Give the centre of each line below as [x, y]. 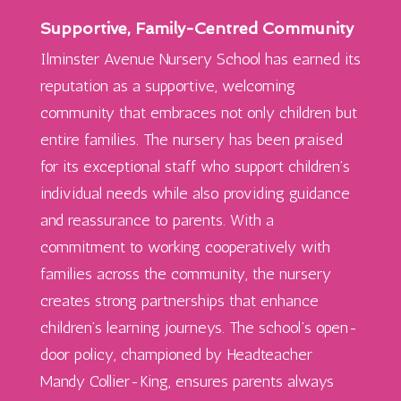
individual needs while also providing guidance [195, 193]
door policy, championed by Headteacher [176, 354]
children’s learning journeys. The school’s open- [199, 327]
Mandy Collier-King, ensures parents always [187, 381]
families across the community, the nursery [185, 273]
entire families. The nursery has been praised [191, 139]
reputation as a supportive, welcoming [167, 85]
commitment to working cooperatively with [185, 247]
